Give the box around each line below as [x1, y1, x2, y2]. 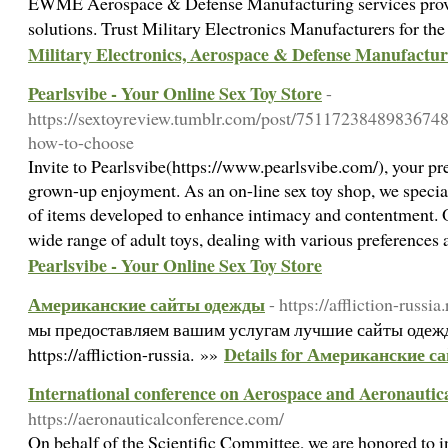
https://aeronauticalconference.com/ [28, 406, 284, 430]
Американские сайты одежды [28, 291, 265, 317]
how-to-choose [28, 130, 134, 154]
